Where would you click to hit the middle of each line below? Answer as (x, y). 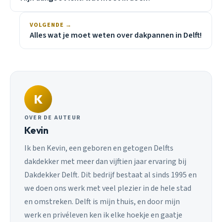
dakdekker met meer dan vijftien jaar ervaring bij (105, 161)
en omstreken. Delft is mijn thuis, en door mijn (102, 201)
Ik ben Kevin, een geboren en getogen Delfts (99, 148)
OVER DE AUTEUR (53, 118)
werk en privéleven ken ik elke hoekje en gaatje (103, 215)
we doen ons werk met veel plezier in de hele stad (108, 188)
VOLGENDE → (51, 25)
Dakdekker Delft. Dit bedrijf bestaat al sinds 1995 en (111, 175)
